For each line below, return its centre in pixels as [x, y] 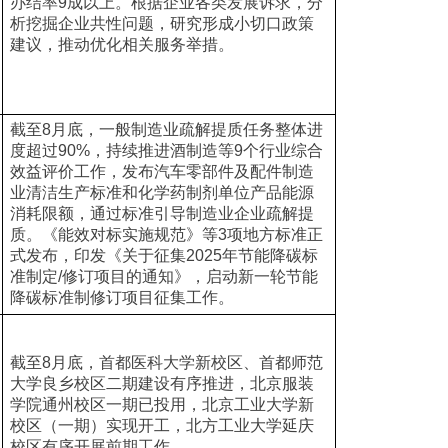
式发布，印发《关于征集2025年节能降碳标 [163, 255]
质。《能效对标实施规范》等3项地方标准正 [166, 234]
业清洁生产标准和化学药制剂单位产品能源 [161, 192]
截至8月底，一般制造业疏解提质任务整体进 [166, 129]
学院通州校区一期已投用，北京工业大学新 [161, 404]
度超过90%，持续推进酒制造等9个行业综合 [166, 150]
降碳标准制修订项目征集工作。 [121, 297]
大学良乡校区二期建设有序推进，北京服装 [161, 383]
